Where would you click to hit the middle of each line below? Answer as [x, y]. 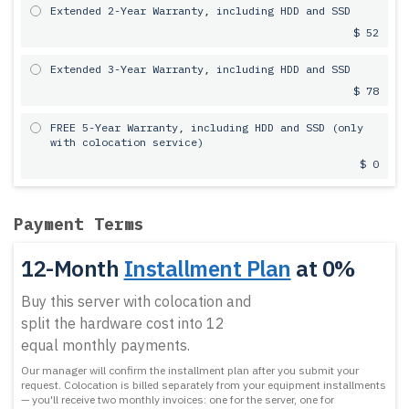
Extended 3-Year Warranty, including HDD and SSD [200, 69]
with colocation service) [127, 142]
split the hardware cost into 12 [123, 323]
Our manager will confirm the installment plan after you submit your [190, 370]
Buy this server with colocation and [136, 301]
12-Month [73, 268]
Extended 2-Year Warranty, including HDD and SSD [200, 10]
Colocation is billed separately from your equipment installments [225, 385]
